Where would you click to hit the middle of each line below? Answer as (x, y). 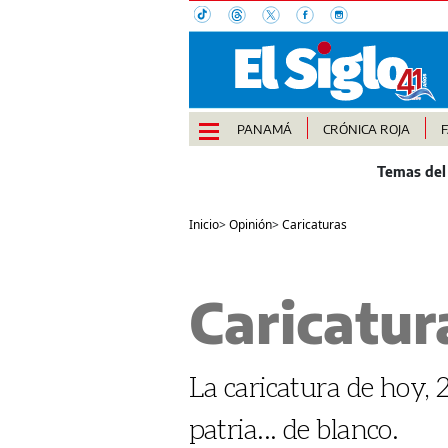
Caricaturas (314, 225)
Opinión (250, 225)
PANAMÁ (264, 129)
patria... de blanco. (293, 428)
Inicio (203, 225)
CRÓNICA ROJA (366, 129)
